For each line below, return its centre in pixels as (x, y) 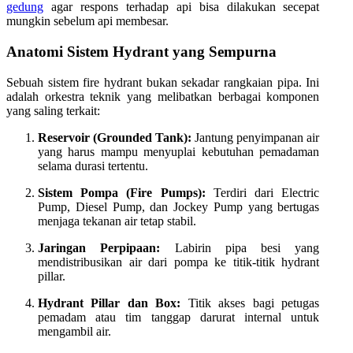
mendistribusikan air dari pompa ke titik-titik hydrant (179, 262)
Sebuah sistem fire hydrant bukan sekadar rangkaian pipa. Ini (163, 82)
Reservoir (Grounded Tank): (115, 137)
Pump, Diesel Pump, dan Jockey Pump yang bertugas (179, 206)
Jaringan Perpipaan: (99, 247)
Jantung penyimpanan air (256, 137)
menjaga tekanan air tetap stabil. (117, 221)
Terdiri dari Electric (262, 192)
